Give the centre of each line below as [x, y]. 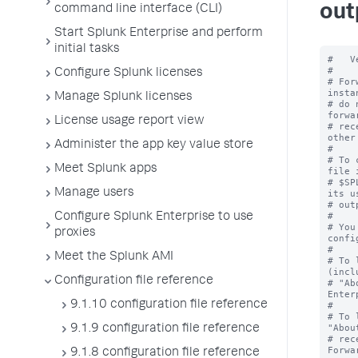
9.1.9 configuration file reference [165, 329]
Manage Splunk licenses [123, 97]
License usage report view [129, 121]
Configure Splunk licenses [128, 74]
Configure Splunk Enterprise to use [154, 217]
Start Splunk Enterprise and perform [159, 34]
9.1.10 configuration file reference [169, 305]
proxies [75, 233]
